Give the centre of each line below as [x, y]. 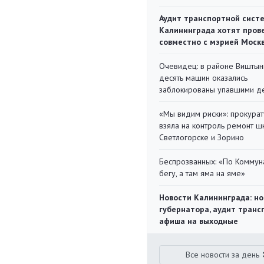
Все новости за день [223, 255]
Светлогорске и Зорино [202, 137]
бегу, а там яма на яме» [202, 173]
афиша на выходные [199, 221]
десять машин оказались [203, 78]
